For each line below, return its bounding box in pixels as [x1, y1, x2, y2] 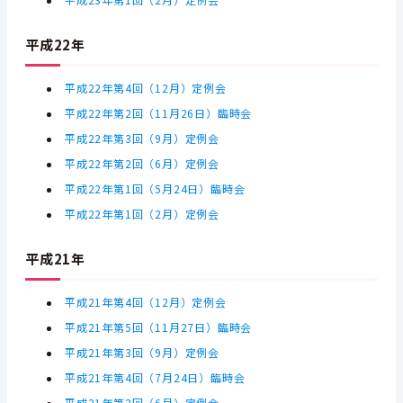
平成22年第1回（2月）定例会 [65, 206, 220, 222]
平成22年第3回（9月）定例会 [65, 130, 220, 147]
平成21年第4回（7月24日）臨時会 [65, 370, 246, 386]
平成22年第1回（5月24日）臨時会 [65, 181, 246, 197]
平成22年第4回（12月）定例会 [65, 80, 227, 96]
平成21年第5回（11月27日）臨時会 [65, 319, 253, 336]
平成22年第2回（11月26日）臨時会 [65, 105, 253, 121]
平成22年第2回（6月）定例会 [65, 156, 220, 172]
